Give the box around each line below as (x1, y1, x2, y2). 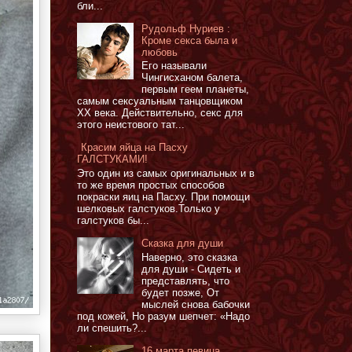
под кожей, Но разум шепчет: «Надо (77, 310, 250, 322)
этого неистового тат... (77, 119, 185, 131)
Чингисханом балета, (141, 71, 244, 84)
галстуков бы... (77, 214, 149, 227)
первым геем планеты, (141, 83, 250, 96)
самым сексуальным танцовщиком (77, 95, 243, 108)
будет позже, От (141, 286, 220, 299)
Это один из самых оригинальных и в (77, 167, 255, 180)
